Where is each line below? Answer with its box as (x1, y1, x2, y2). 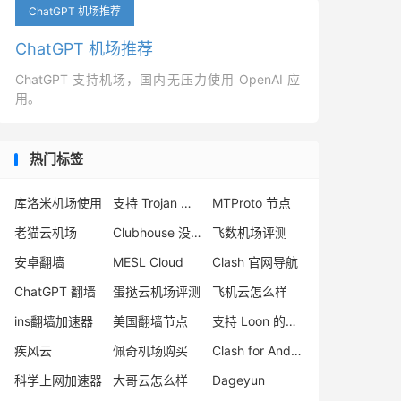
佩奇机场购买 (113, 343, 189, 358)
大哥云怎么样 (113, 372, 189, 388)
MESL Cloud (113, 254, 184, 269)
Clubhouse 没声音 (191, 225, 202, 240)
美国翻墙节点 (113, 313, 189, 328)
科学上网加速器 (14, 372, 102, 388)
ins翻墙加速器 (14, 313, 93, 328)
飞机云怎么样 (211, 284, 287, 299)
